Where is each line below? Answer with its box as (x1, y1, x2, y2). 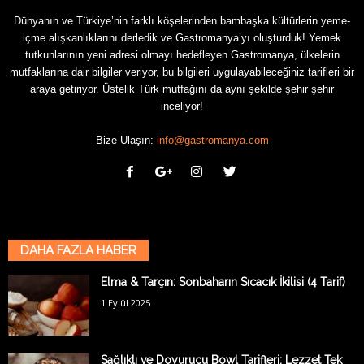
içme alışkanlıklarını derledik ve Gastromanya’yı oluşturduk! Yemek (23, 31, 341, 44)
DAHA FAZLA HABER (20, 242, 136, 258)
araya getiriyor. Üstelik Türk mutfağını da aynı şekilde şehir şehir (30, 82, 334, 95)
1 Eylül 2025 (101, 296, 150, 309)
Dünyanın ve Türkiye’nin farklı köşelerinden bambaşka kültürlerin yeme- (14, 14, 350, 27)
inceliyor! (161, 99, 203, 112)
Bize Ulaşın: (95, 133, 157, 146)
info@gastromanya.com (156, 133, 269, 146)
